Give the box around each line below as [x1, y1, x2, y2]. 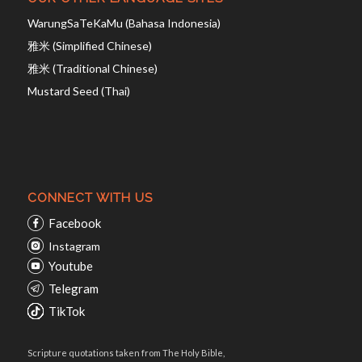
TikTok [48, 304, 85, 319]
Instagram [48, 239, 100, 254]
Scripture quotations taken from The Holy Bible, [27, 347, 225, 359]
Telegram [48, 281, 99, 297]
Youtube [48, 259, 93, 274]
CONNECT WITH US [27, 191, 153, 206]
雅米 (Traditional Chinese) [27, 61, 158, 76]
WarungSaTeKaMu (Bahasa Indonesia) [27, 16, 221, 31]
